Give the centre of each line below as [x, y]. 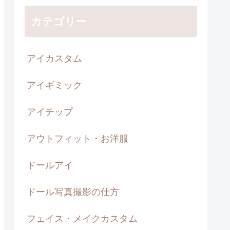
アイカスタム [54, 58]
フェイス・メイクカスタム [82, 218]
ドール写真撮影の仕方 [73, 192]
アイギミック [54, 85]
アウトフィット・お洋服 [78, 138]
